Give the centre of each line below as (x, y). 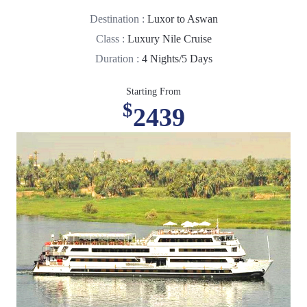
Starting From (153, 91)
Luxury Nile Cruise (169, 38)
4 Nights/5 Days (177, 58)
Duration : (118, 58)
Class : (111, 38)
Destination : (118, 19)
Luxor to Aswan (182, 19)
